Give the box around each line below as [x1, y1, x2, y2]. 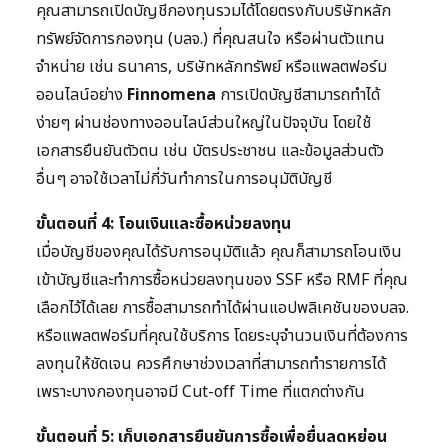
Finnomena [127, 83, 216, 108]
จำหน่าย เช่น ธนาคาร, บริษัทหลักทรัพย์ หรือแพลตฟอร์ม [36, 55, 387, 80]
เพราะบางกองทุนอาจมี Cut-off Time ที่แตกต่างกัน [36, 380, 365, 405]
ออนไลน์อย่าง [36, 83, 127, 108]
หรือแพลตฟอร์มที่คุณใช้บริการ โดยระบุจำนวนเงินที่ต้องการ [36, 324, 408, 349]
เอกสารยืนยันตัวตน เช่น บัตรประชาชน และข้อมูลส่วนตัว [36, 139, 384, 164]
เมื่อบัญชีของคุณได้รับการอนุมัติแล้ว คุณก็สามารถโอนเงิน [36, 240, 402, 265]
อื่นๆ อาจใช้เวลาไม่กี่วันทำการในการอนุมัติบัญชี [36, 167, 332, 192]
